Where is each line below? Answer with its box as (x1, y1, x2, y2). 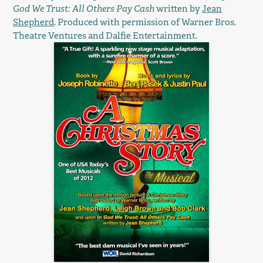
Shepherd (13, 16, 54, 29)
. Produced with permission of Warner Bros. (54, 16, 236, 29)
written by (154, 2, 202, 15)
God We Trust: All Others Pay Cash (13, 2, 154, 15)
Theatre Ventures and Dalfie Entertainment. (13, 29, 197, 42)
